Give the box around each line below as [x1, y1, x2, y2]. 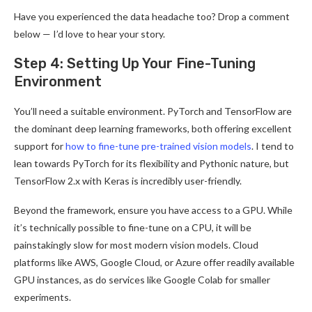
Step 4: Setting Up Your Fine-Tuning [14, 54, 256, 72]
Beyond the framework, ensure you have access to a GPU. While [14, 203, 292, 216]
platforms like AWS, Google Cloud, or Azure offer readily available [14, 256, 295, 268]
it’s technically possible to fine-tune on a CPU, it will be [14, 221, 251, 233]
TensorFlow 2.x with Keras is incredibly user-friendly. [14, 174, 242, 187]
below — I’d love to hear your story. [14, 27, 165, 40]
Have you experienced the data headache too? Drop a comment [14, 10, 290, 22]
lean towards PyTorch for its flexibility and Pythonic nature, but [14, 157, 289, 169]
